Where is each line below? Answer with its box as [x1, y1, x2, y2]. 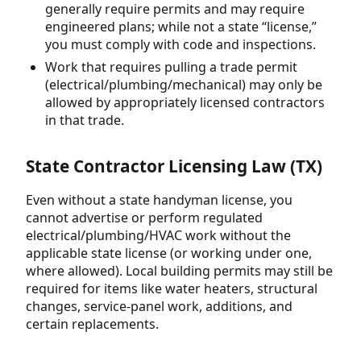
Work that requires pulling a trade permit [45, 58, 297, 77]
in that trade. [45, 111, 124, 130]
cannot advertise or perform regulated [26, 209, 263, 227]
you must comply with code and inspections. [45, 35, 316, 53]
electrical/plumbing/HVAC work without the [26, 226, 291, 245]
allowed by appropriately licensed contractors [45, 93, 325, 112]
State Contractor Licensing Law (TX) [26, 155, 322, 178]
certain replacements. [26, 315, 159, 334]
